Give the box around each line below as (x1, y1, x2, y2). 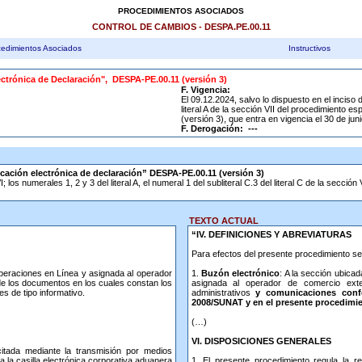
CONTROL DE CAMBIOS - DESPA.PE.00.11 (92, 22, 271, 32)
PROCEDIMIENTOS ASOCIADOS (118, 6, 244, 15)
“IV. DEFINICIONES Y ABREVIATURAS (191, 229, 351, 239)
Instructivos (288, 44, 330, 53)
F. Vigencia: (181, 85, 230, 95)
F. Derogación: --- (181, 124, 258, 133)
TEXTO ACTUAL (182, 216, 259, 225)
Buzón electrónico (200, 268, 280, 278)
